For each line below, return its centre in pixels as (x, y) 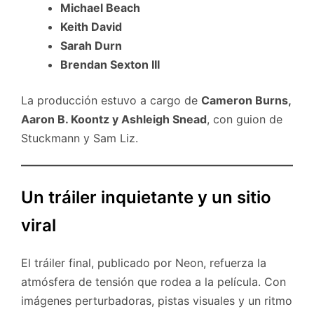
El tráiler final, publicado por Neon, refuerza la (144, 263)
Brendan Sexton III (110, 65)
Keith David (91, 27)
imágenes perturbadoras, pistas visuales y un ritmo (157, 301)
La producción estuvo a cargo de (111, 101)
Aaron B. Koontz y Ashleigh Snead (114, 120)
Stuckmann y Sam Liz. (80, 138)
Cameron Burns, (246, 101)
